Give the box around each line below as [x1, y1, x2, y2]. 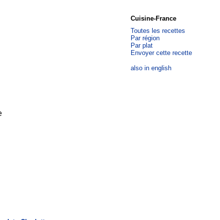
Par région [131, 34, 160, 42]
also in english [131, 64, 171, 72]
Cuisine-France [131, 15, 176, 22]
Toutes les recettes [131, 27, 185, 34]
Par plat [131, 42, 153, 49]
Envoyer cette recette [131, 49, 192, 56]
